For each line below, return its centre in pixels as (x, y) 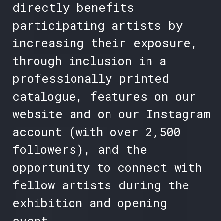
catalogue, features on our (104, 96)
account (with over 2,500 (96, 132)
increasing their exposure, (105, 43)
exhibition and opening (90, 203)
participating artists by (97, 25)
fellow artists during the (101, 185)
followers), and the (79, 150)
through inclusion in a (89, 61)
